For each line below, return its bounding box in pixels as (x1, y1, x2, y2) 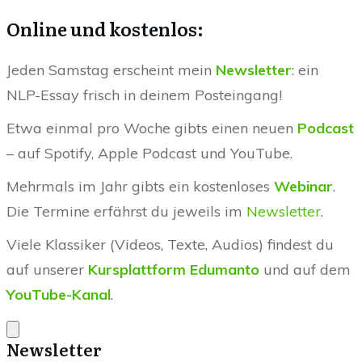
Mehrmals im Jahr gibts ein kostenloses (6, 177, 274, 196)
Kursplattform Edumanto (88, 260, 259, 280)
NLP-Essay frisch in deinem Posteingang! (6, 86, 282, 105)
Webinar (274, 177, 333, 196)
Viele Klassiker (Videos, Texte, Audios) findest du (6, 235, 334, 255)
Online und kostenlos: (6, 15, 204, 43)
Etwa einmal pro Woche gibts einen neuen (6, 119, 297, 138)
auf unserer (6, 260, 88, 280)
